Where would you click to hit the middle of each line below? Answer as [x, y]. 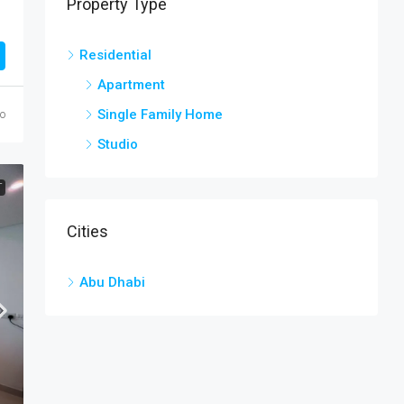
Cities [87, 231]
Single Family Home [160, 114]
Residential [115, 55]
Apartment [131, 84]
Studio [118, 144]
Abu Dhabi [112, 282]
